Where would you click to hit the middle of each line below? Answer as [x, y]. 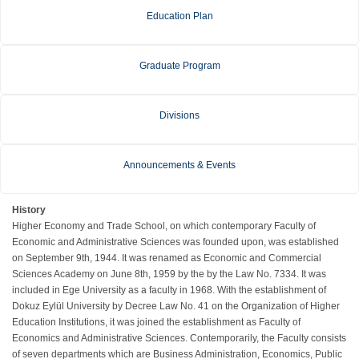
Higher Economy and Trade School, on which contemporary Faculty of [164, 226]
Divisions [179, 115]
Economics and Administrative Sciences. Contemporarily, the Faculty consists [179, 338]
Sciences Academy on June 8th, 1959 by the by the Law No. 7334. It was [169, 274]
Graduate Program [179, 66]
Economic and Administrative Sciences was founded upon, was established [175, 242]
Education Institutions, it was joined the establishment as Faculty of [156, 322]
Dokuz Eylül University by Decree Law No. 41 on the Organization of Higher [176, 306]
